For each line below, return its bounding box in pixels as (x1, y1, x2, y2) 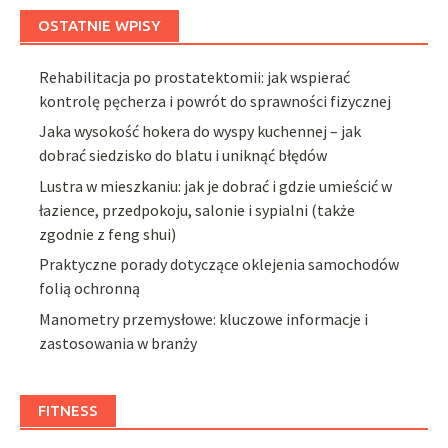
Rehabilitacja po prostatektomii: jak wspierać (39, 66, 351, 87)
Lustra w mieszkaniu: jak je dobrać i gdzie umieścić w (39, 175, 393, 196)
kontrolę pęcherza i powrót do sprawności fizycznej (39, 90, 392, 111)
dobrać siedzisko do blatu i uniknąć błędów (39, 145, 328, 166)
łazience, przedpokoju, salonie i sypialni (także (39, 199, 356, 220)
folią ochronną (39, 278, 141, 299)
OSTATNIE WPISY (38, 16, 161, 34)
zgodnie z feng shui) (39, 223, 177, 244)
